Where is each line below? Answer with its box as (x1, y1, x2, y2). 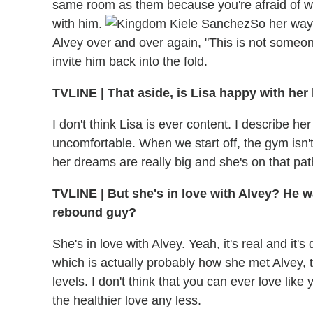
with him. (52, 17, 105, 31)
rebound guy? (52, 205, 136, 219)
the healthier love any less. (52, 293, 201, 307)
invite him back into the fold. (52, 54, 208, 68)
